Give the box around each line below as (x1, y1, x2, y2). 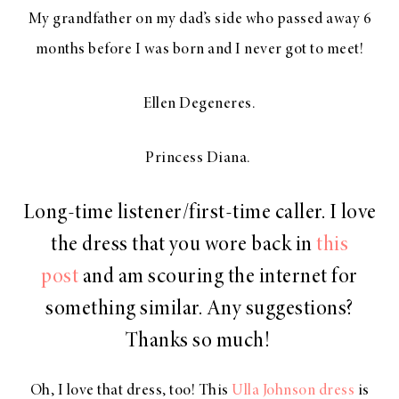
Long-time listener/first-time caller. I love (22, 203, 377, 225)
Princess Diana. (145, 151, 254, 167)
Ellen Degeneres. (143, 96, 256, 113)
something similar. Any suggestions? (45, 299, 354, 322)
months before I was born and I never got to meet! (35, 42, 364, 59)
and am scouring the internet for (78, 267, 358, 289)
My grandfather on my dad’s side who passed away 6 (28, 12, 371, 28)
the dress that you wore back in (51, 235, 316, 257)
